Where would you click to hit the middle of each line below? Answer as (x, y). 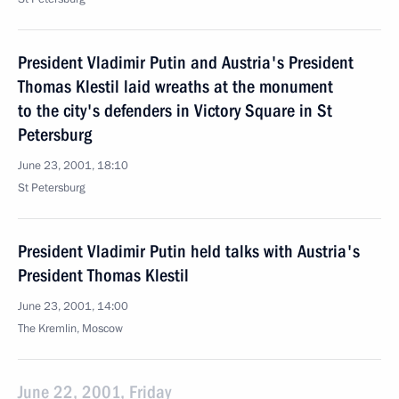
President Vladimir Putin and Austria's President (186, 62)
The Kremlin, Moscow (70, 329)
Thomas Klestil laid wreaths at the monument (175, 86)
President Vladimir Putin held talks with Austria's (189, 251)
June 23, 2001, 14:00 (73, 306)
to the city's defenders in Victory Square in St (175, 110)
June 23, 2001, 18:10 (73, 166)
